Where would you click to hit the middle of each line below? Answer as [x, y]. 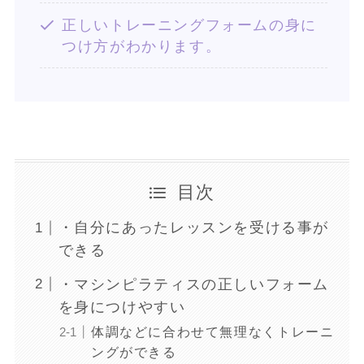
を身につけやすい [122, 307]
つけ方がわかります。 [142, 46]
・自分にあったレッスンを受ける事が [194, 228]
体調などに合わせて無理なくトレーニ [212, 331]
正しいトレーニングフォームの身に [189, 25]
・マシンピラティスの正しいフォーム [194, 284]
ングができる [134, 351]
